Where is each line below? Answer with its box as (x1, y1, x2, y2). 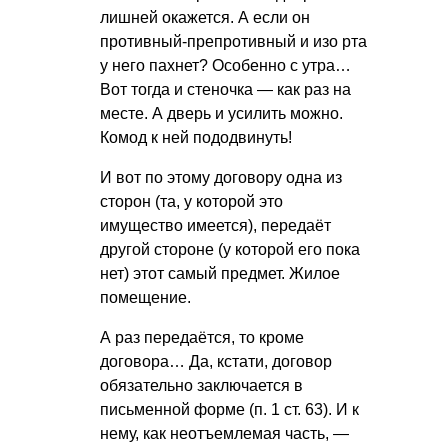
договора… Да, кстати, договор (100, 353, 332, 371)
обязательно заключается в (100, 377, 303, 395)
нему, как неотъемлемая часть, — (100, 425, 349, 443)
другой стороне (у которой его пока (100, 241, 360, 259)
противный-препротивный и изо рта (100, 33, 367, 51)
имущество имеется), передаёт (100, 217, 331, 235)
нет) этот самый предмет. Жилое (100, 265, 340, 283)
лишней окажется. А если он (100, 9, 310, 27)
